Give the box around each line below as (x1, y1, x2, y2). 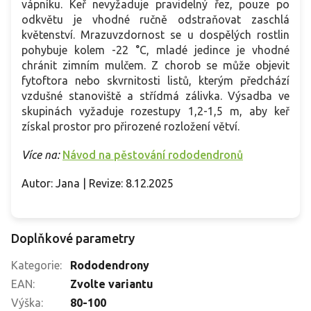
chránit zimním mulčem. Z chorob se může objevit (22, 59, 289, 72)
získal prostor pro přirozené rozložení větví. (22, 120, 239, 133)
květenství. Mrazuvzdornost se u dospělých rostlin (22, 28, 289, 42)
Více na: (22, 149, 60, 162)
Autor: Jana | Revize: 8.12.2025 (22, 177, 174, 190)
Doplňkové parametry (11, 231, 135, 246)
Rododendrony (70, 259, 149, 272)
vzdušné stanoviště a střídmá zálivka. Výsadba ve (22, 90, 289, 103)
